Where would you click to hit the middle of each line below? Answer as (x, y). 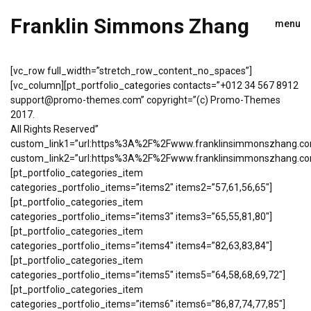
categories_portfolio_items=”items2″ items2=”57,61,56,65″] (141, 187)
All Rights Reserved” (54, 129)
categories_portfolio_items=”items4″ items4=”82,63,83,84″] (141, 246)
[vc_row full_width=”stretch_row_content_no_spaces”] (131, 71)
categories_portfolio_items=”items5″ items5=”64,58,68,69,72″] (148, 275)
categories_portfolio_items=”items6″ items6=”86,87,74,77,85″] (148, 304)
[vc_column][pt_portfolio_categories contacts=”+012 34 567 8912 (154, 85)
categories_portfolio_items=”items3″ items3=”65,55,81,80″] (141, 217)
